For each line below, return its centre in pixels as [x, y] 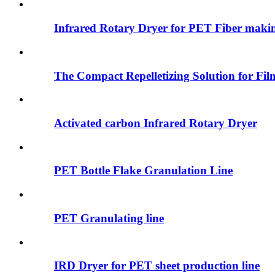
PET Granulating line [109, 218]
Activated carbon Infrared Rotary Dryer [156, 123]
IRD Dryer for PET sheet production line [157, 266]
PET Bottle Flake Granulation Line [143, 171]
